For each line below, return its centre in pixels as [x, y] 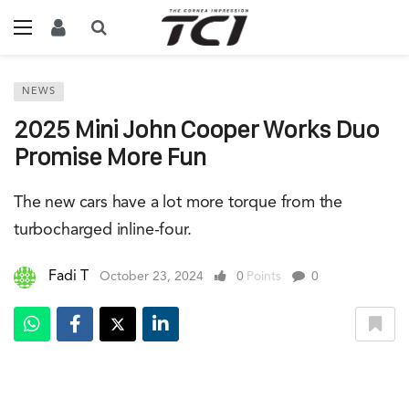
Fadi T [68, 277]
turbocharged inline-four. [103, 230]
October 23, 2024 [152, 277]
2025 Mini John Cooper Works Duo [196, 129]
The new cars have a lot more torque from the [178, 203]
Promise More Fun [110, 157]
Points [264, 277]
